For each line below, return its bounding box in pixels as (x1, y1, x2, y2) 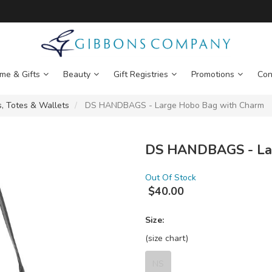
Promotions (191, 69, 234, 81)
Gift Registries (113, 69, 168, 81)
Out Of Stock (145, 172, 196, 184)
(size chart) (145, 233, 188, 245)
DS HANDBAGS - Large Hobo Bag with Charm (83, 100, 264, 112)
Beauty (63, 69, 90, 81)
